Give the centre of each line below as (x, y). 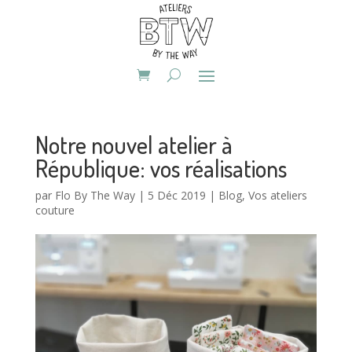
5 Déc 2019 (176, 196)
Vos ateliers (277, 196)
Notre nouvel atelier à (134, 145)
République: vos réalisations (161, 169)
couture (55, 211)
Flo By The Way (95, 196)
